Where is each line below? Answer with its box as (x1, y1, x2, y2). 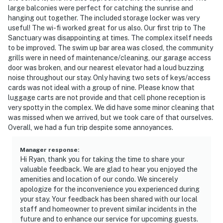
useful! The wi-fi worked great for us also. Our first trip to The (8, 23, 206, 32)
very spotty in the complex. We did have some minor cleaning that (8, 103, 215, 111)
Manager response (20, 146, 78, 153)
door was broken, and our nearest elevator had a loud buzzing (8, 63, 204, 72)
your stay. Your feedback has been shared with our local (20, 195, 198, 203)
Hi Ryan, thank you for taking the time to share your (20, 155, 185, 163)
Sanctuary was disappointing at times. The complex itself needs (8, 33, 213, 42)
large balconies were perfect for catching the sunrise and (8, 3, 193, 12)
